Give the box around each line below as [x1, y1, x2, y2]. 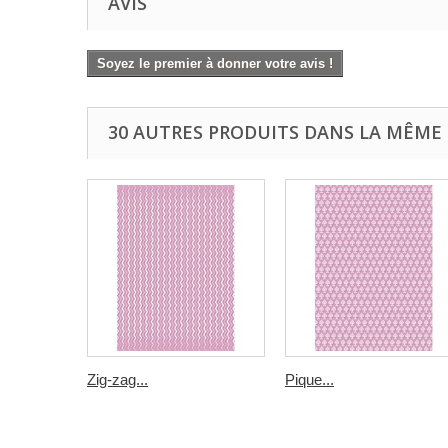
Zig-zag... [87, 371, 148, 388]
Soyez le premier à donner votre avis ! [97, 56, 333, 71]
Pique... [285, 371, 334, 388]
